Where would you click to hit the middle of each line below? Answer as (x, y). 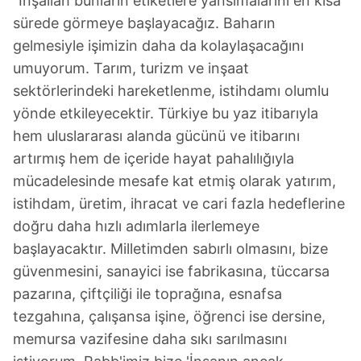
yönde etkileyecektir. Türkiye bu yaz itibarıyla (166, 114)
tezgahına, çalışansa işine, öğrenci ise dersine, (169, 317)
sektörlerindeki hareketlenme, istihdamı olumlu (171, 91)
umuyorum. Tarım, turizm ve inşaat (131, 68)
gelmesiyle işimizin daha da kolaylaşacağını (158, 46)
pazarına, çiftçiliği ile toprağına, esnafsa (147, 294)
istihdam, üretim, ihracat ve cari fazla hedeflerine (179, 204)
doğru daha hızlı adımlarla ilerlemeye (136, 226)
